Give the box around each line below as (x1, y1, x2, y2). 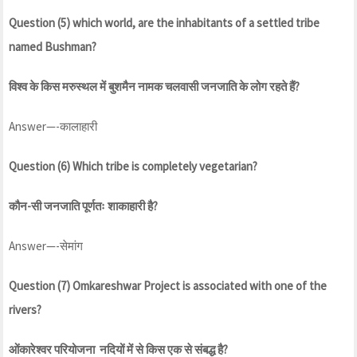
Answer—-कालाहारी (9, 118, 97, 134)
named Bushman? (9, 38, 96, 54)
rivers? (9, 301, 41, 317)
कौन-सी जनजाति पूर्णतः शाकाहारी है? (9, 198, 158, 214)
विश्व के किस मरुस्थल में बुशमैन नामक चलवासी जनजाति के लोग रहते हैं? (9, 78, 300, 94)
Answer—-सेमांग (9, 237, 83, 253)
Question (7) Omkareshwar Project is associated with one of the (9, 277, 327, 293)
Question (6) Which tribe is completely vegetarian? (9, 158, 257, 174)
